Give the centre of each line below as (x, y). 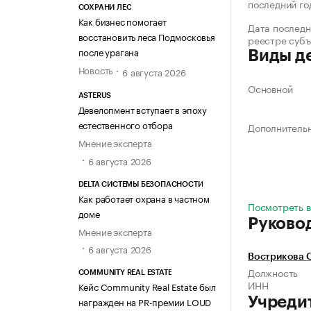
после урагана (108, 51)
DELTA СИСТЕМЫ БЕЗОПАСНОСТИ (141, 184)
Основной (270, 89)
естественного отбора (125, 125)
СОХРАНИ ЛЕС (105, 7)
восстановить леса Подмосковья (146, 36)
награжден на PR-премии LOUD (145, 301)
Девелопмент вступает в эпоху (142, 109)
